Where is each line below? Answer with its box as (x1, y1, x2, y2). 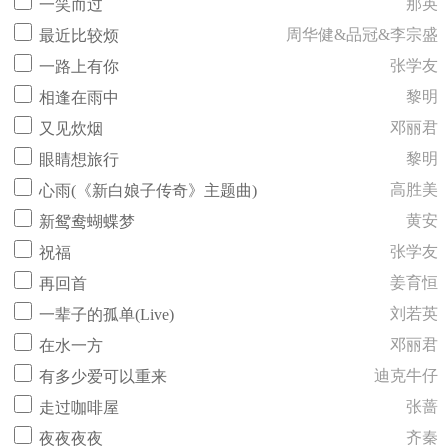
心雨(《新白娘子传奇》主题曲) (39, 182, 257, 199)
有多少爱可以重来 (39, 368, 167, 385)
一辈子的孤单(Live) (39, 306, 174, 323)
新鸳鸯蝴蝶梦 (39, 213, 135, 230)
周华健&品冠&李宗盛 (286, 26, 438, 43)
